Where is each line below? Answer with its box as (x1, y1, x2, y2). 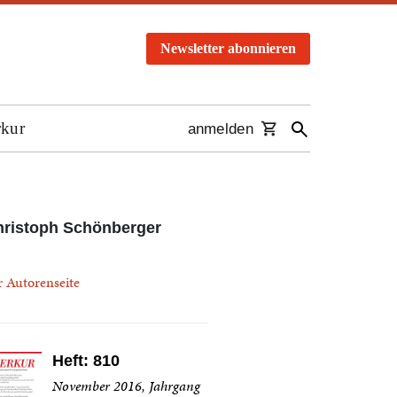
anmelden (187, 121, 253, 138)
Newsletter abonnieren (160, 41, 296, 56)
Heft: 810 (51, 352, 120, 370)
